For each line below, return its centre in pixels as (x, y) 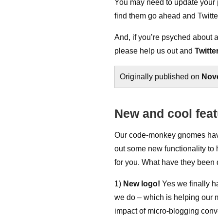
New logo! (142, 184)
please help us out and (155, 51)
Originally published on (161, 77)
